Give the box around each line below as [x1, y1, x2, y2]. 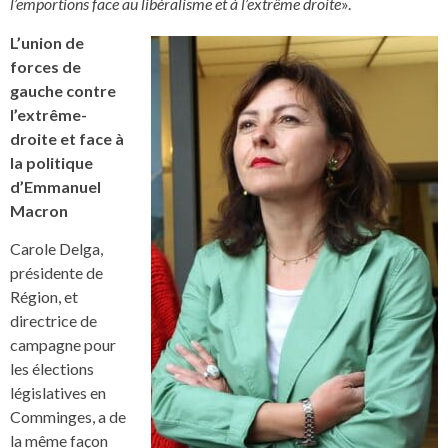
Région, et [10, 287, 78, 307]
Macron [10, 200, 68, 220]
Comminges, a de [10, 407, 126, 427]
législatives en [10, 383, 106, 403]
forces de [10, 56, 81, 76]
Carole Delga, [10, 239, 103, 259]
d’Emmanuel [10, 176, 101, 196]
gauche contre [10, 80, 116, 100]
